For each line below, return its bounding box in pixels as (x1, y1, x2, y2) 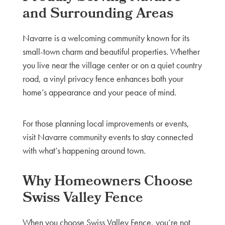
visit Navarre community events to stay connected (22, 131, 193, 143)
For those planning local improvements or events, (22, 117, 189, 129)
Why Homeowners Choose (22, 171, 193, 195)
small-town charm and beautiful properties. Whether (22, 46, 200, 58)
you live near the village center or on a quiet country (22, 59, 202, 71)
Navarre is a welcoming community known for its (22, 32, 189, 44)
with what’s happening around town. (22, 144, 146, 156)
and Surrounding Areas (22, 3, 173, 27)
